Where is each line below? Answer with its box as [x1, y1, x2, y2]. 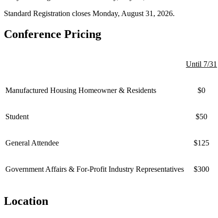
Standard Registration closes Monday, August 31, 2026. [4, 9, 175, 18]
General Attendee [5, 138, 59, 147]
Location [4, 194, 48, 207]
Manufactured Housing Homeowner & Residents [5, 86, 156, 94]
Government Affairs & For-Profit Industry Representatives [5, 164, 184, 173]
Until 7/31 [186, 59, 217, 68]
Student [5, 112, 29, 121]
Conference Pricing [4, 27, 101, 40]
